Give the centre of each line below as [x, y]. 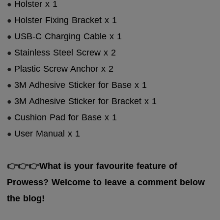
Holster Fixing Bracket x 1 [66, 20]
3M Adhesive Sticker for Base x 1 [81, 85]
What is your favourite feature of [109, 166]
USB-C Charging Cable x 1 [68, 37]
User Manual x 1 [47, 134]
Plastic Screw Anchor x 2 [64, 69]
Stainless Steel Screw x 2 [65, 53]
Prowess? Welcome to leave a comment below [106, 182]
